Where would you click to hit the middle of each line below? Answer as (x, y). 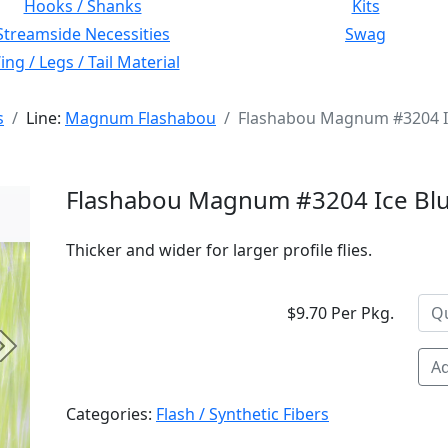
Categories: (111, 414)
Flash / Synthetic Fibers (242, 414)
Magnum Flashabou (140, 118)
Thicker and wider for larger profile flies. (219, 250)
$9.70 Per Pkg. (340, 313)
